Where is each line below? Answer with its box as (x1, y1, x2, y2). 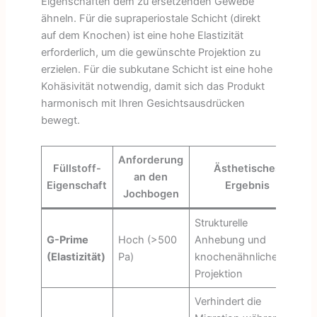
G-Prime (47, 233, 89, 246)
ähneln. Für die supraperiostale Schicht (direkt (40, 12, 260, 25)
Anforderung (118, 153, 184, 166)
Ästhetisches (214, 161, 282, 175)
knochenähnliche (195, 250, 278, 263)
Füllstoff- (52, 161, 101, 175)
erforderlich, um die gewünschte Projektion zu (40, 46, 260, 59)
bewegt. (40, 114, 80, 127)
